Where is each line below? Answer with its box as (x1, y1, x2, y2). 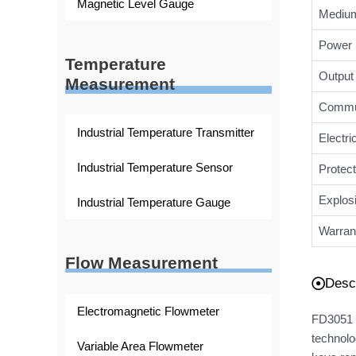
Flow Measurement (65, 253, 218, 273)
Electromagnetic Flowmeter (77, 304, 219, 319)
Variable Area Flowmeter (77, 339, 203, 354)
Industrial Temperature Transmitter (77, 125, 254, 139)
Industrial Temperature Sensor (77, 160, 233, 174)
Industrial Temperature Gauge (77, 195, 230, 209)
